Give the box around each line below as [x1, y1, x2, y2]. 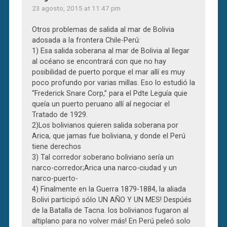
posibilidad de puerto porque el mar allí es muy [31, 67, 185, 77]
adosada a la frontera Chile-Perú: [31, 35, 140, 45]
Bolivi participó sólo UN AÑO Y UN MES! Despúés [31, 195, 192, 204]
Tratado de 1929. [31, 110, 88, 119]
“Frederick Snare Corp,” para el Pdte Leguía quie [31, 89, 187, 98]
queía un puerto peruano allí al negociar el [31, 99, 170, 108]
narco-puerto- [31, 174, 78, 183]
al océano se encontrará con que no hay [31, 57, 166, 66]
